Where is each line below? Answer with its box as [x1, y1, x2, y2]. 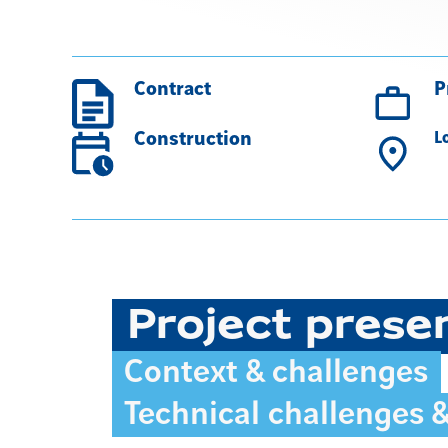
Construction [134, 129, 253, 151]
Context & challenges [124, 355, 429, 391]
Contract [134, 79, 212, 101]
